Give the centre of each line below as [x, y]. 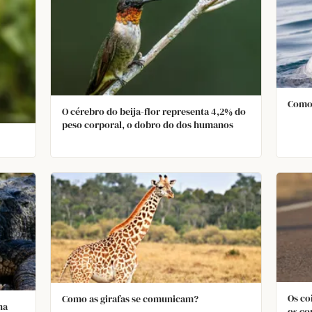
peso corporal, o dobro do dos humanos [148, 124]
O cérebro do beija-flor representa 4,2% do [154, 111]
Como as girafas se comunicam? [130, 298]
